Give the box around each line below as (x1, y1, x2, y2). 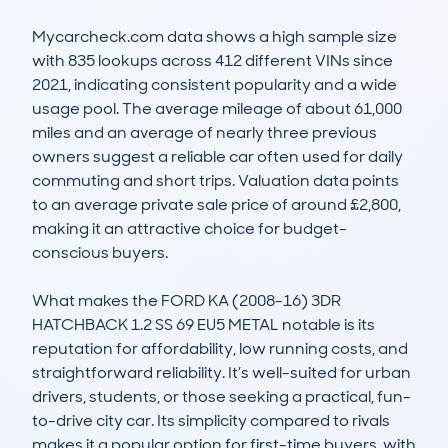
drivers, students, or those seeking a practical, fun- (32, 386, 411, 408)
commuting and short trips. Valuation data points (32, 170, 399, 192)
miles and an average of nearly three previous (32, 122, 377, 144)
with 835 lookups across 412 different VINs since (32, 50, 393, 72)
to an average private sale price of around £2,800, (32, 194, 401, 216)
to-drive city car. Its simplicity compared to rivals (32, 410, 390, 432)
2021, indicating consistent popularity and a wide (32, 74, 397, 96)
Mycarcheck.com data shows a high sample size (32, 26, 397, 48)
